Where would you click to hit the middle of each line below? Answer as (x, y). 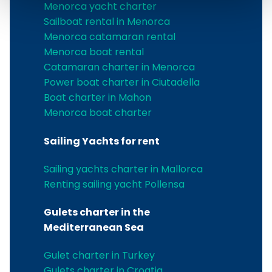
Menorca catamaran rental (110, 37)
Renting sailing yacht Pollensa (114, 184)
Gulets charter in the (97, 212)
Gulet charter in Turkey (99, 256)
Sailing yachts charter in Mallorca (123, 169)
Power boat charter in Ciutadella (122, 83)
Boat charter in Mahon (97, 98)
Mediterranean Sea (94, 228)
